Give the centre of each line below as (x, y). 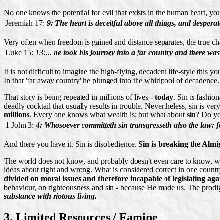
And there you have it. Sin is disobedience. (70, 144)
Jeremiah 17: (25, 23)
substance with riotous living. (50, 196)
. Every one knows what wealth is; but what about (108, 115)
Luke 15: (19, 53)
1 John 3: (20, 125)
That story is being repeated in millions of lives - (79, 97)
